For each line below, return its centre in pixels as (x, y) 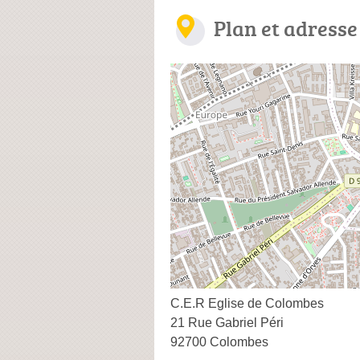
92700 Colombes (219, 342)
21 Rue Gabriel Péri (227, 322)
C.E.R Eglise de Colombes (247, 303)
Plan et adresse (286, 28)
